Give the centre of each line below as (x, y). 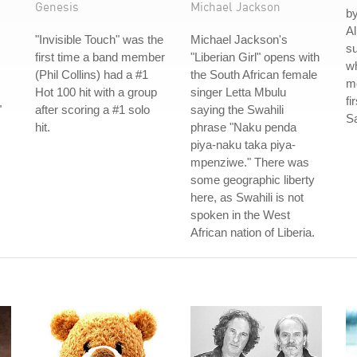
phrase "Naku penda (243, 127)
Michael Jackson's (239, 39)
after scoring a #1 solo (92, 110)
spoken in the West (240, 215)
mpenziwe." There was (250, 162)
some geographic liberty (253, 180)
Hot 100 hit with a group (96, 92)
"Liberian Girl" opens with (255, 57)
